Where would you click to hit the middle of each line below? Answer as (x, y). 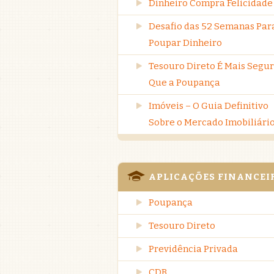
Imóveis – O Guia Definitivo (209, 106)
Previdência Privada (193, 249)
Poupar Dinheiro (185, 43)
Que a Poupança (184, 83)
